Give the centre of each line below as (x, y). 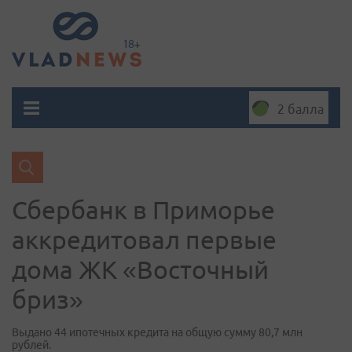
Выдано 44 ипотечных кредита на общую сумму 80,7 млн (157, 332)
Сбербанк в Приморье (143, 210)
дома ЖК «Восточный (140, 269)
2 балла (301, 109)
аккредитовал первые (144, 240)
